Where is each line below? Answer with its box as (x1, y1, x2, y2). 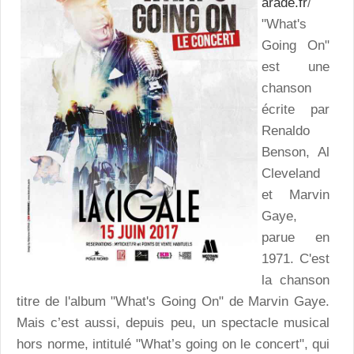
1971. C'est (262, 250, 330, 266)
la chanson (262, 272, 330, 288)
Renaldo (262, 122, 310, 138)
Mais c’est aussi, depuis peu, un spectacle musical (17, 314, 330, 330)
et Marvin (262, 186, 330, 202)
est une (262, 58, 330, 74)
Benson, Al (262, 144, 330, 160)
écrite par (262, 101, 330, 117)
